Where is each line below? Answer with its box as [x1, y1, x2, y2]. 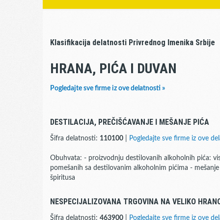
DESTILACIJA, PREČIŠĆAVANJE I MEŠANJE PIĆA [50, 117, 209, 127]
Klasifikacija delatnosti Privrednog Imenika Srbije [50, 38, 215, 47]
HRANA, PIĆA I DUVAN [50, 60, 177, 77]
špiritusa [50, 174, 75, 181]
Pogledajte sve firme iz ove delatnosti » [50, 85, 165, 92]
